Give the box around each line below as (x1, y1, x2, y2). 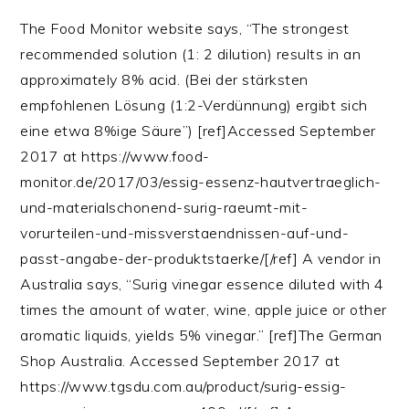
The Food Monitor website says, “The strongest (20, 18, 350, 37)
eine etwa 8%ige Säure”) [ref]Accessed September (20, 121, 376, 140)
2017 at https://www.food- (20, 146, 210, 165)
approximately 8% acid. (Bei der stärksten (20, 69, 309, 89)
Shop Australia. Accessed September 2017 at (20, 351, 341, 370)
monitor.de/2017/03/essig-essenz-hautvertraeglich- (20, 172, 382, 191)
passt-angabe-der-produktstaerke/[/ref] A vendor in (20, 248, 382, 267)
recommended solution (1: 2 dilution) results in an (20, 44, 362, 63)
